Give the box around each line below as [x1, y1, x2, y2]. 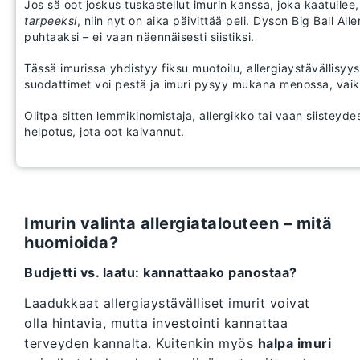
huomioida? [24, 233, 118, 253]
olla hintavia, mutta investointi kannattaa [24, 315, 288, 332]
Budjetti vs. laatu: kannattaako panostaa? [24, 264, 297, 281]
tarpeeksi [24, 14, 77, 28]
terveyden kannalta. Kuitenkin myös [24, 335, 258, 352]
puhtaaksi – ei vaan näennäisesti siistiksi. [24, 30, 255, 44]
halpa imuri [257, 335, 331, 352]
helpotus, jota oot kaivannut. [24, 125, 185, 139]
